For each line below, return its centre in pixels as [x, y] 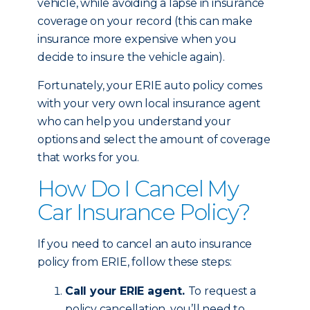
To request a [222, 291]
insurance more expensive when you [137, 39]
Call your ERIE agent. [127, 291]
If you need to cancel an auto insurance [145, 244]
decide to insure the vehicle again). [131, 57]
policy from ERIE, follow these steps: [135, 262]
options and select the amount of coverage [154, 139]
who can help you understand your [134, 121]
